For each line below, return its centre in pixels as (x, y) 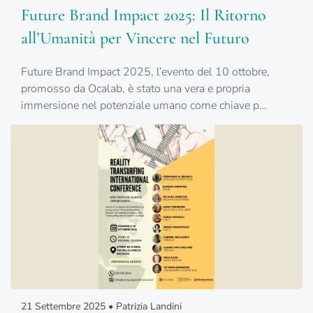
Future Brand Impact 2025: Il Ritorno (144, 15)
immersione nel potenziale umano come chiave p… (144, 106)
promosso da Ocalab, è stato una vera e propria (136, 89)
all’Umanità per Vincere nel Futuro (135, 38)
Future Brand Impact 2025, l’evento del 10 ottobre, (145, 72)
